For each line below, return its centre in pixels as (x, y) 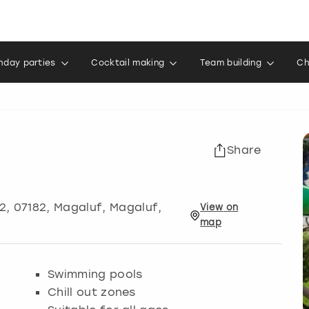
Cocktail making (128, 63)
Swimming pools (95, 274)
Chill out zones (92, 292)
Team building (230, 63)
